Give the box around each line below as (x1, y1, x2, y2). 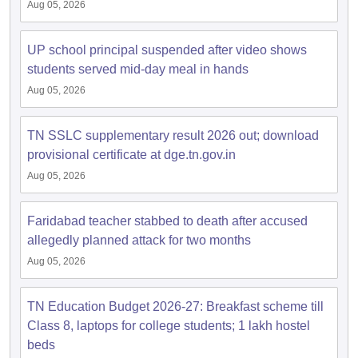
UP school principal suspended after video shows (27, 43, 307, 57)
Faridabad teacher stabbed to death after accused (27, 214, 308, 228)
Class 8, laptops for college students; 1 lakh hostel (27, 319, 310, 332)
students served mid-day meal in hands (27, 62, 249, 76)
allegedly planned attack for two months (27, 233, 251, 247)
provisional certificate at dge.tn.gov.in (27, 148, 236, 161)
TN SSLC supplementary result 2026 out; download (27, 129, 319, 142)
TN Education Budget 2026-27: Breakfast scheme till (27, 300, 324, 313)
